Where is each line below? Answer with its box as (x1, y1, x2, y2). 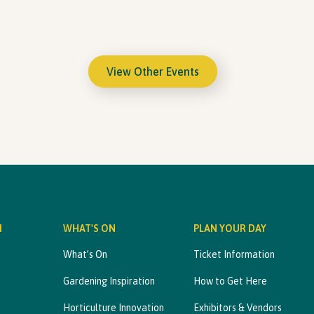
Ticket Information (193, 249, 275, 260)
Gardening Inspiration (63, 275, 155, 287)
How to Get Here (193, 275, 267, 287)
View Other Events (107, 65, 199, 78)
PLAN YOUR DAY (193, 223, 266, 234)
